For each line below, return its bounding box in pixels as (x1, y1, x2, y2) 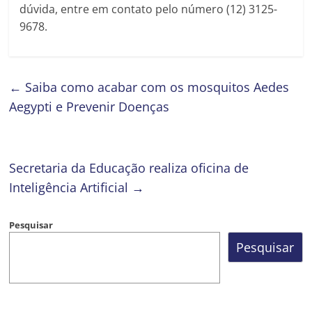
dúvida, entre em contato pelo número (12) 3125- (19, 1, 278, 17)
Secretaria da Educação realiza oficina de (9, 159, 249, 177)
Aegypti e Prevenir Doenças (9, 98, 170, 116)
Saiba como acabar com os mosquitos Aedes (22, 79, 290, 96)
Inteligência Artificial (9, 179, 132, 196)
